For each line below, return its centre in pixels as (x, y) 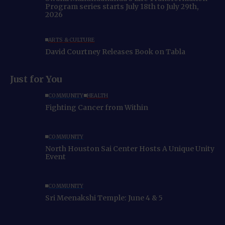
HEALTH (97, 95)
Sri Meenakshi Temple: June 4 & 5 (104, 198)
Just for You (36, 79)
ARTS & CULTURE (72, 40)
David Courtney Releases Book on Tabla (115, 51)
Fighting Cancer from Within (97, 107)
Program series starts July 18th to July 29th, (122, 6)
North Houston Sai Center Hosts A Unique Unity (130, 148)
